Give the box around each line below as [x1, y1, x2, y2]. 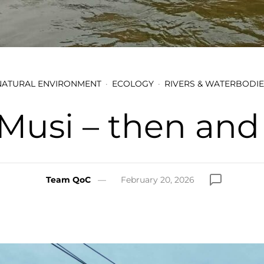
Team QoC [45, 174, 91, 185]
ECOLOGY [111, 78, 154, 90]
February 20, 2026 [120, 174, 194, 185]
